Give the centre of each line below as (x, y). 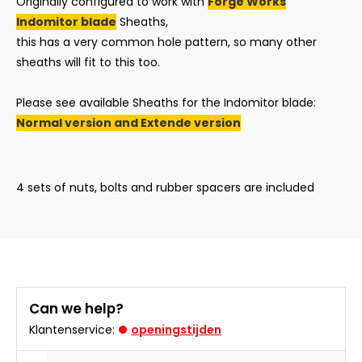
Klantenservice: (72, 330)
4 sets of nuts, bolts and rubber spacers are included (167, 187)
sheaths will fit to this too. (90, 62)
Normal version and (78, 123)
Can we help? (76, 309)
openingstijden (176, 330)
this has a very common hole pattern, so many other (166, 42)
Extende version (191, 123)
